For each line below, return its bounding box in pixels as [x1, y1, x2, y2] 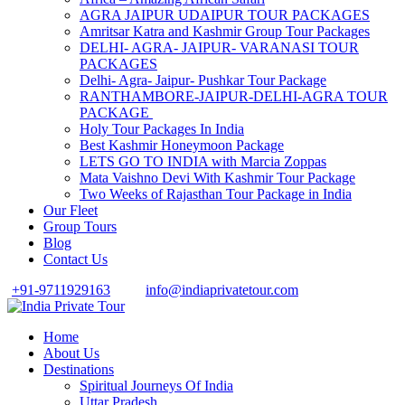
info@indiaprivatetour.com [146, 282, 298, 297]
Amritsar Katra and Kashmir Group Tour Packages [80, 24, 370, 39]
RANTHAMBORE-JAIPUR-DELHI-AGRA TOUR [80, 89, 388, 104]
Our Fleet [43, 202, 98, 218]
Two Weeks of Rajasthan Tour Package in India [80, 186, 352, 202]
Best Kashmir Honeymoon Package [80, 137, 284, 153]
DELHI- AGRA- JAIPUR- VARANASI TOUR [80, 40, 359, 55]
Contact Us [43, 251, 108, 267]
